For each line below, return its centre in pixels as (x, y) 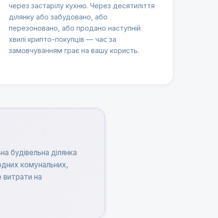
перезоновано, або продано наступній (75, 28)
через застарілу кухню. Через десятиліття (82, 6)
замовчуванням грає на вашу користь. (74, 51)
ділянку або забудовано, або (58, 17)
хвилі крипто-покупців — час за (63, 39)
